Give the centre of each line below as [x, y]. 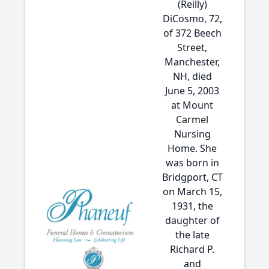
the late [192, 235]
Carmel [192, 119]
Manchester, [192, 62]
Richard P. [192, 249]
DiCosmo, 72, [192, 19]
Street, [192, 47]
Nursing [192, 134]
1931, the [192, 206]
